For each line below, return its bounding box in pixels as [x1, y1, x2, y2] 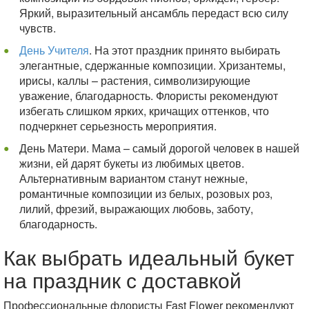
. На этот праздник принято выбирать [88, 41, 280, 58]
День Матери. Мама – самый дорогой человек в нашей [19, 139, 299, 156]
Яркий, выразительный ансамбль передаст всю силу [19, 4, 288, 21]
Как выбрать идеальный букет [3, 241, 295, 272]
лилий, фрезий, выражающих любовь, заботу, [19, 200, 253, 217]
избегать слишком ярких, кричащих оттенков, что [19, 102, 269, 119]
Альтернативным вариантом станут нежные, [19, 170, 248, 186]
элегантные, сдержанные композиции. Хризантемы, [19, 57, 286, 73]
